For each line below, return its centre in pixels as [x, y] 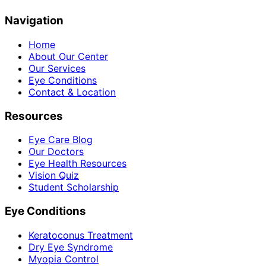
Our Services [57, 68]
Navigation [34, 21]
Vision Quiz [54, 175]
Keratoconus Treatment [81, 235]
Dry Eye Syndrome [71, 247]
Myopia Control [64, 259]
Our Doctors [56, 152]
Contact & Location [72, 92]
